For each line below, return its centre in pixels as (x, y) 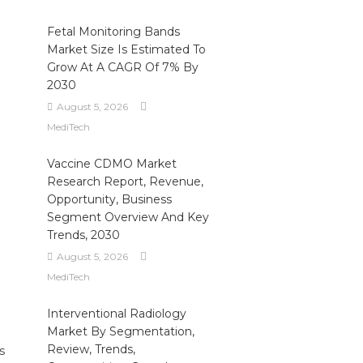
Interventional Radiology (116, 314)
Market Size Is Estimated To (126, 49)
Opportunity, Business (109, 199)
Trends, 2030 (83, 235)
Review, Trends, (91, 349)
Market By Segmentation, (120, 331)
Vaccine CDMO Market (111, 164)
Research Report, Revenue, (125, 181)
